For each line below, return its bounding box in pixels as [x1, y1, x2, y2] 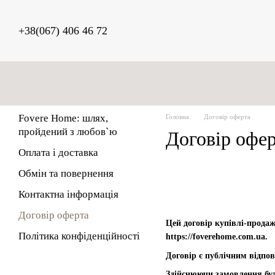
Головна [166, 113, 189, 120]
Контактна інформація [18, 188, 118, 200]
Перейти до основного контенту [10, 4, 129, 14]
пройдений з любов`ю [18, 126, 117, 137]
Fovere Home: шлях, [18, 112, 108, 124]
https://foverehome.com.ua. [166, 232, 268, 242]
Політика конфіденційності [18, 230, 140, 242]
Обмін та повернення [18, 168, 114, 179]
